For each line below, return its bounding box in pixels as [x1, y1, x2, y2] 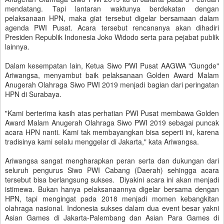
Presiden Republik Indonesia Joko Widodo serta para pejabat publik [5, 32, 219, 42]
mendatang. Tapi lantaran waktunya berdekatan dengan [5, 3, 219, 13]
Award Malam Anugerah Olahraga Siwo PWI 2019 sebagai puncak [5, 117, 219, 127]
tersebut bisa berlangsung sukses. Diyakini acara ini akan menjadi [5, 174, 219, 184]
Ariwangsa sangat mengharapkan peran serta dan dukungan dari [5, 155, 219, 165]
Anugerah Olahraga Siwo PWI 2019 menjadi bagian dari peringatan [5, 79, 219, 89]
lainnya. [5, 41, 29, 51]
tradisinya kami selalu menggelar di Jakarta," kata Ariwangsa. [5, 136, 199, 146]
